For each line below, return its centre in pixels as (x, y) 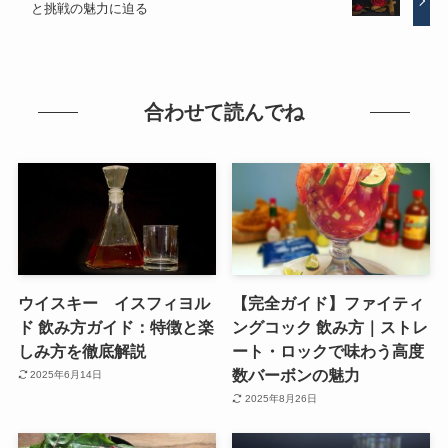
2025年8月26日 (280, 399)
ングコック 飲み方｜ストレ (330, 326)
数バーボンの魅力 (296, 374)
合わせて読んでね (224, 112)
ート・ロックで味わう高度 (328, 350)
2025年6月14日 (66, 375)
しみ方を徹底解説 (81, 350)
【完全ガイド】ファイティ (328, 302)
